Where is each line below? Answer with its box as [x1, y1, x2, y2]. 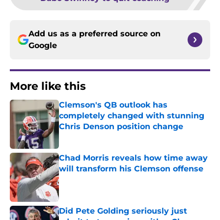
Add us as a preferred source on [28, 29, 161, 39]
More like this [10, 80, 86, 93]
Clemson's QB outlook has [59, 100, 167, 110]
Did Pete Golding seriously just [59, 206, 187, 216]
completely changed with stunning [59, 111, 204, 121]
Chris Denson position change [59, 122, 183, 132]
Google [28, 41, 57, 51]
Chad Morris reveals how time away [59, 153, 208, 163]
